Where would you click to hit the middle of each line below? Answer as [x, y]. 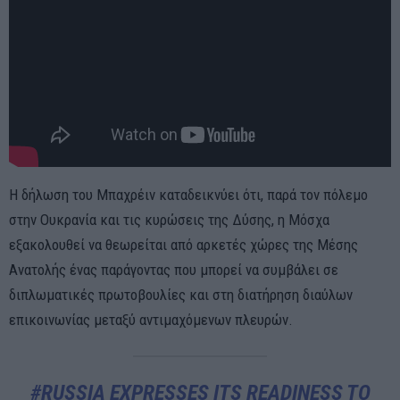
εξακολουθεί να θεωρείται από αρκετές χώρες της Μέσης [183, 245]
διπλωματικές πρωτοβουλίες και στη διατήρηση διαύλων [181, 295]
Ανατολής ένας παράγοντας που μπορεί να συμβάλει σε [174, 270]
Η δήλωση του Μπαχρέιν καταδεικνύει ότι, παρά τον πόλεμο [188, 195]
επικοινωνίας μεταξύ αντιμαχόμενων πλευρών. [151, 320]
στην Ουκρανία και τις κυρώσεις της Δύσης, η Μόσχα [169, 220]
